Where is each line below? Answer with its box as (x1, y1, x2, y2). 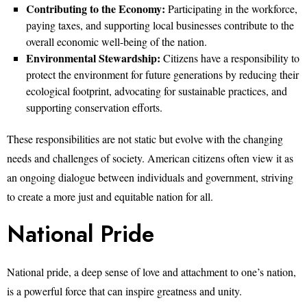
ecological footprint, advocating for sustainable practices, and (26, 84, 287, 98)
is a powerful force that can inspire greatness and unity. (7, 284, 242, 298)
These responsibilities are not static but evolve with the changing (7, 132, 283, 146)
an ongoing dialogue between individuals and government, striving (7, 170, 293, 184)
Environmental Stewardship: (26, 50, 160, 66)
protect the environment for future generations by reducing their (26, 67, 299, 82)
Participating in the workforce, (165, 1, 297, 16)
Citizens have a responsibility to (160, 51, 299, 65)
